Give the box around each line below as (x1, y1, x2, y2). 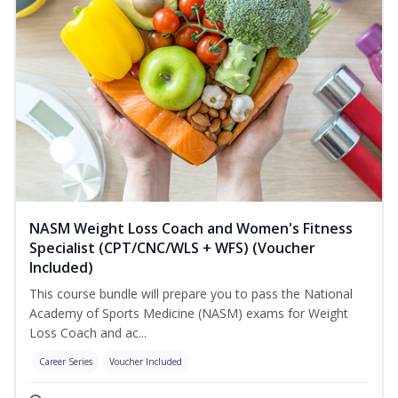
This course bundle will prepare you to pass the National (29, 285, 353, 303)
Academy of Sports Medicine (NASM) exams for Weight (29, 305, 348, 322)
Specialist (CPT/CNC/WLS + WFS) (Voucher (29, 238, 315, 259)
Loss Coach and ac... (29, 324, 147, 342)
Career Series (39, 355, 92, 369)
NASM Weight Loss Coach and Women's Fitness (29, 219, 353, 239)
